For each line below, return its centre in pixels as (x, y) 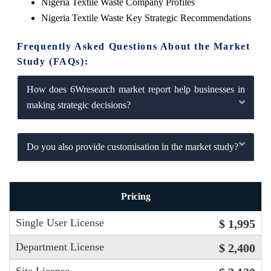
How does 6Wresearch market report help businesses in (135, 89)
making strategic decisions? (78, 105)
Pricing (135, 197)
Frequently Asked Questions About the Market (133, 46)
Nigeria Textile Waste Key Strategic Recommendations (146, 18)
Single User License (60, 223)
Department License (60, 247)
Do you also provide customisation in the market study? (132, 146)
